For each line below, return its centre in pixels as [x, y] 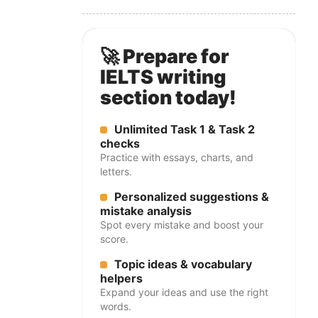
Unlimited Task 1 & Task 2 [185, 129]
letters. [116, 171]
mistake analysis [146, 211]
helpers [121, 278]
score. [114, 239]
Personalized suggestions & [192, 197]
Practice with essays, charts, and [177, 157]
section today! [168, 98]
